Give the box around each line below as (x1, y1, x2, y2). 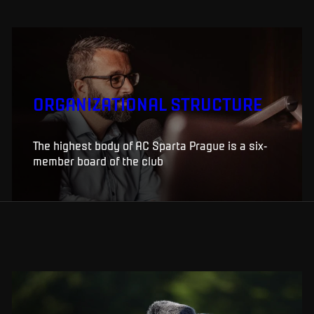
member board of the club (32, 153, 163, 168)
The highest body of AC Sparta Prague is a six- (32, 137, 267, 152)
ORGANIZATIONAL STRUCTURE (32, 93, 263, 115)
